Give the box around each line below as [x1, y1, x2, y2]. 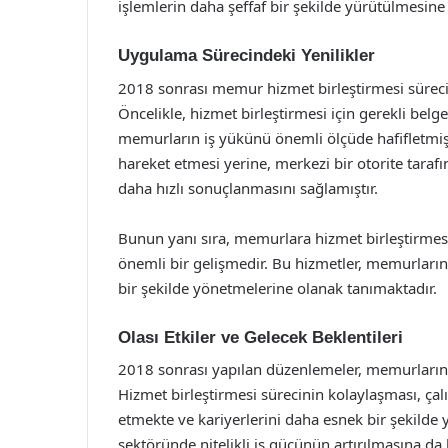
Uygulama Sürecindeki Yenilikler [118, 46, 375, 65]
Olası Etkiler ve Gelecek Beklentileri [118, 327, 403, 347]
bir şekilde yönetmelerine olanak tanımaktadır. [118, 277, 437, 298]
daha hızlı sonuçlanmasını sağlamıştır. [118, 177, 378, 198]
